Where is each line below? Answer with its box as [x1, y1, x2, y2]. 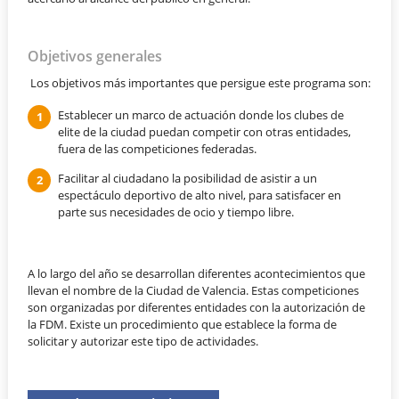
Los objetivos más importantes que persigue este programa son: [28, 74, 371, 91]
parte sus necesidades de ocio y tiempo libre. [57, 203, 294, 220]
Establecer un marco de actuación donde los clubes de [57, 106, 344, 123]
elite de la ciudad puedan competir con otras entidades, [57, 123, 351, 140]
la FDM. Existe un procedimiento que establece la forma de [28, 316, 338, 333]
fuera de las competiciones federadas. [57, 140, 256, 157]
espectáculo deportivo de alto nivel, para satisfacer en [57, 186, 341, 203]
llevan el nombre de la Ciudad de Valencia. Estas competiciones [28, 282, 360, 299]
